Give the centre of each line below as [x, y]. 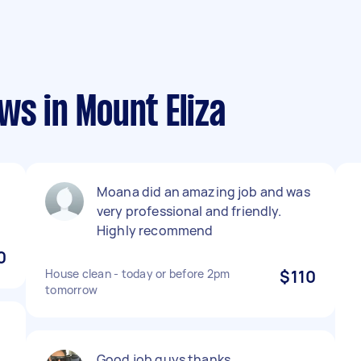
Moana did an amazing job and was [203, 192]
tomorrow [71, 290]
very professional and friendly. [189, 211]
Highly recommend [155, 230]
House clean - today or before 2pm [138, 274]
